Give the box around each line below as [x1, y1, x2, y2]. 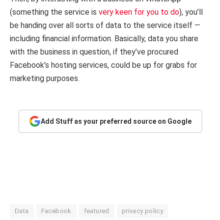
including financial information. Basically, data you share [10, 34, 198, 44]
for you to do [134, 7, 179, 17]
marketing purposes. [10, 74, 80, 83]
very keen [99, 7, 132, 17]
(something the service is [10, 7, 99, 17]
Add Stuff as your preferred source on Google [40, 117, 192, 125]
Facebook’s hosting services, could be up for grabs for [10, 60, 197, 70]
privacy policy [121, 207, 164, 215]
